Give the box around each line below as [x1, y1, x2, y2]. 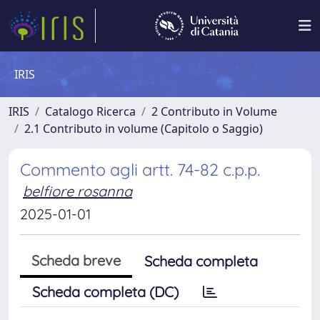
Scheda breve [31, 251, 121, 269]
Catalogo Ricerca [45, 104, 136, 119]
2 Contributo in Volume [151, 104, 277, 119]
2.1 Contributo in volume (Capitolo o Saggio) [24, 121, 263, 136]
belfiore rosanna [23, 182, 132, 200]
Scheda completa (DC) [32, 283, 179, 301]
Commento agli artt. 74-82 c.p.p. [20, 159, 260, 180]
